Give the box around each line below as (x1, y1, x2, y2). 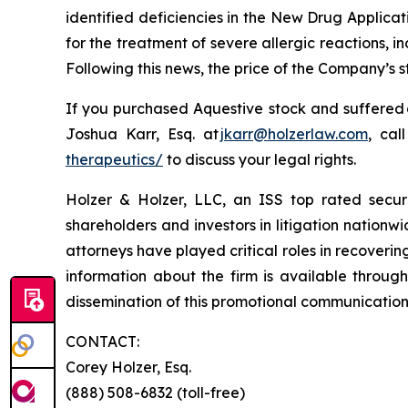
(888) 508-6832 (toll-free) (66, 383, 245, 403)
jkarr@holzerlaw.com (219, 125, 368, 144)
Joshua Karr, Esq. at (66, 125, 220, 144)
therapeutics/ (66, 150, 163, 169)
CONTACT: (66, 332, 145, 352)
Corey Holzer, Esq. (66, 358, 191, 377)
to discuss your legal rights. (163, 150, 363, 169)
